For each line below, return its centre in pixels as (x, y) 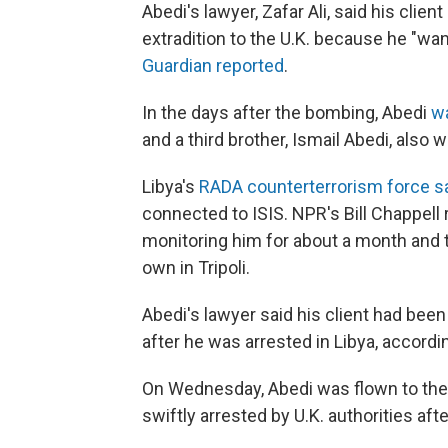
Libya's (170, 186)
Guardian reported (213, 65)
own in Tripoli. (196, 267)
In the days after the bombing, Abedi (286, 112)
